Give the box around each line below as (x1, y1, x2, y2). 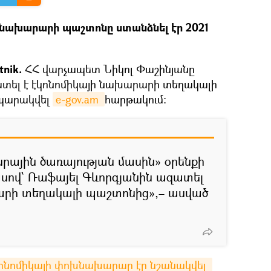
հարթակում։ (105, 91, 166, 106)
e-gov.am (56, 91, 102, 106)
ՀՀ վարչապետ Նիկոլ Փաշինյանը (25, 61, 195, 76)
